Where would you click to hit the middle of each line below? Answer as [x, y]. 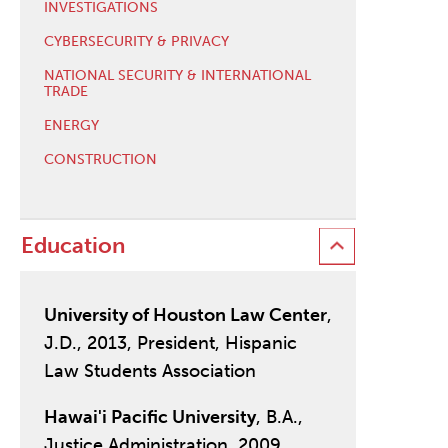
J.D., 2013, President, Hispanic [170, 343]
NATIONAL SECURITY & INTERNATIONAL [177, 75]
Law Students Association [149, 371]
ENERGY [71, 125]
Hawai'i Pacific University [149, 417]
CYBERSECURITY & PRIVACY [136, 41]
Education [72, 246]
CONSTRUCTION [100, 159]
